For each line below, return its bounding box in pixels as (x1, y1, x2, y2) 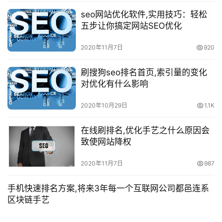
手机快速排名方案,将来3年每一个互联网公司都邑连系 (7, 183, 209, 194)
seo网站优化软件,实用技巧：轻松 (80, 9, 207, 19)
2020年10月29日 (80, 102, 127, 110)
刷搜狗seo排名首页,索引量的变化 (80, 67, 207, 77)
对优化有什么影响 (80, 78, 148, 89)
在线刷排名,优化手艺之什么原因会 (80, 125, 210, 136)
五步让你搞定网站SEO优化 (80, 20, 182, 31)
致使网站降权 (80, 137, 131, 147)
